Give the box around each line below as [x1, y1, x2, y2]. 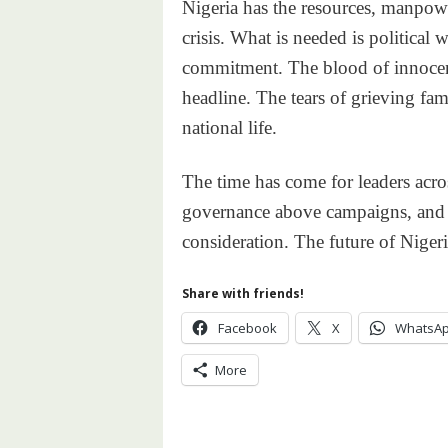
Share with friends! [181, 285, 304, 302]
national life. [181, 117, 277, 138]
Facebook [217, 319, 277, 337]
